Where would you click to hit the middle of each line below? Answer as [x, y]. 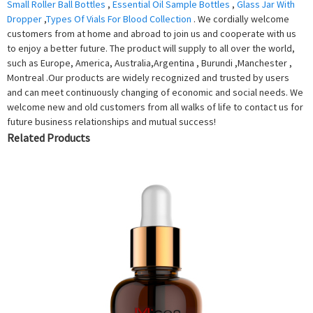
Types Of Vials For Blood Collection [119, 19]
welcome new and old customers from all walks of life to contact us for [155, 107]
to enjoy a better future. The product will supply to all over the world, [151, 49]
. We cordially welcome [240, 19]
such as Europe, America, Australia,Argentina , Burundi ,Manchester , [150, 63]
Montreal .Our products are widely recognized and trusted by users [148, 78]
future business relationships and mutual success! [111, 122]
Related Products [49, 138]
